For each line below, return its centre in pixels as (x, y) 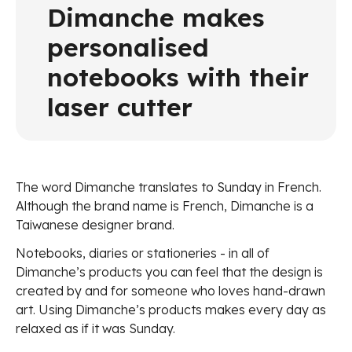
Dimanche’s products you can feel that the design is (169, 272)
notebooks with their (178, 77)
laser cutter (120, 107)
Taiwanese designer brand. (95, 225)
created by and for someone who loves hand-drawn (170, 291)
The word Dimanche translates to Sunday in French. (169, 187)
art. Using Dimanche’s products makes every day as (171, 310)
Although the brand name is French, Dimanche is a (165, 206)
